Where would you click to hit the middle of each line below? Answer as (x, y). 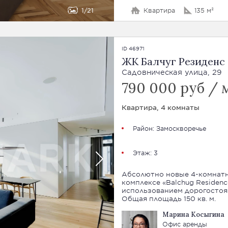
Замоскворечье (181, 128)
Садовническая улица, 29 (172, 72)
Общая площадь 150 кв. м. (168, 198)
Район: (144, 128)
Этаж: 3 (145, 153)
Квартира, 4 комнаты (160, 107)
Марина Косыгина (193, 215)
